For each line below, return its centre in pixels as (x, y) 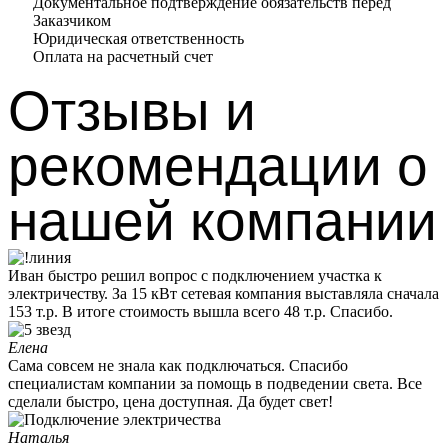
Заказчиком (72, 20)
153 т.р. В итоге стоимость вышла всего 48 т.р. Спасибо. (200, 311)
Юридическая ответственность (138, 38)
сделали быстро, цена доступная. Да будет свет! (170, 401)
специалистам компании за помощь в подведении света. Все (215, 383)
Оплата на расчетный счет (123, 56)
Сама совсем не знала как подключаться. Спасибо (178, 365)
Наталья (38, 437)
